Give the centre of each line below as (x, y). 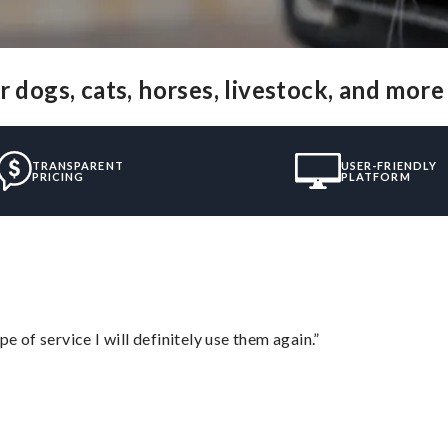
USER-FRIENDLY (389, 166)
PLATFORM (375, 177)
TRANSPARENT (77, 166)
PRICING (58, 177)
